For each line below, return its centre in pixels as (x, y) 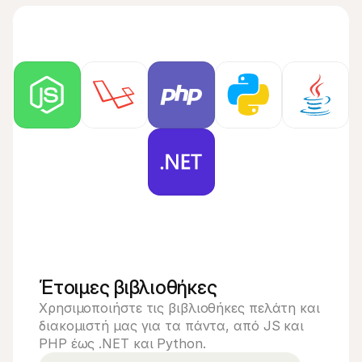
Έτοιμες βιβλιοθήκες (128, 287)
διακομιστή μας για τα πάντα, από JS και (172, 326)
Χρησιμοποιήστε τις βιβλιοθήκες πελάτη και (179, 308)
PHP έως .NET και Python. (122, 343)
